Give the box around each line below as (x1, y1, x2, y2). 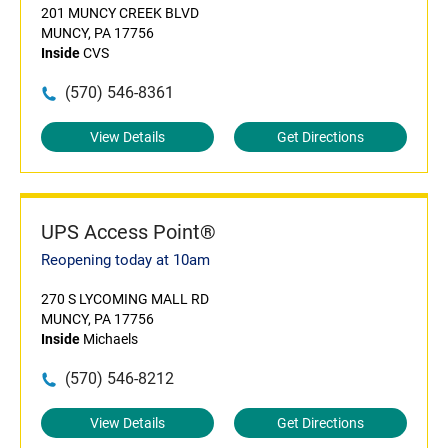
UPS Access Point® (41, 220, 216, 244)
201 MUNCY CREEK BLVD (41, 5, 199, 21)
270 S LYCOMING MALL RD (41, 291, 209, 307)
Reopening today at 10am (41, 251, 210, 269)
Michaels (80, 331, 138, 347)
